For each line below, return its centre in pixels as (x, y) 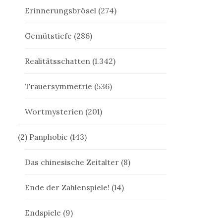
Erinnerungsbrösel (61, 11)
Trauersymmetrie (59, 86)
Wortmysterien (54, 112)
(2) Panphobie (43, 137)
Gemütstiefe (49, 36)
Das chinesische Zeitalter (72, 162)
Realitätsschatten (58, 61)
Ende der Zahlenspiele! (67, 188)
